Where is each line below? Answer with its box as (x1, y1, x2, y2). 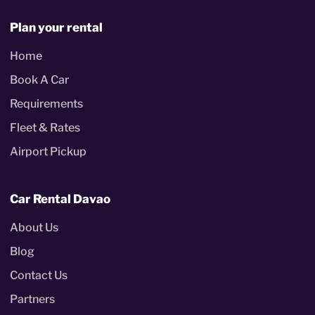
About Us (10, 220, 58, 234)
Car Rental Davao (10, 191, 110, 206)
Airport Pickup (10, 144, 86, 158)
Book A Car (10, 72, 69, 86)
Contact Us (10, 268, 67, 282)
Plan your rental (10, 20, 103, 34)
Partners (10, 292, 55, 306)
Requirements (10, 96, 83, 110)
